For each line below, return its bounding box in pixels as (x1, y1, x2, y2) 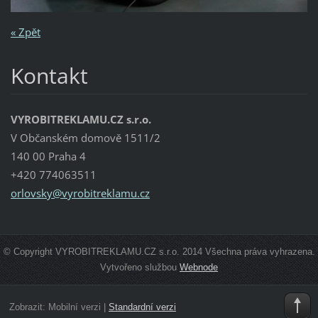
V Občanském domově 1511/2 (10, 131, 160, 146)
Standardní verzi (108, 301, 176, 312)
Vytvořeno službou (100, 262, 180, 273)
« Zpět (10, 25, 40, 40)
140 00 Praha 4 (10, 149, 86, 164)
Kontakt (10, 61, 88, 91)
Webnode (180, 262, 218, 273)
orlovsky (10, 186, 53, 201)
